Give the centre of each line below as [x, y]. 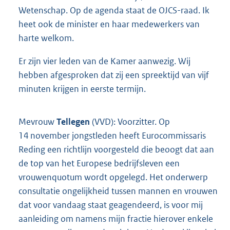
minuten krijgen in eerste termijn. [82, 89]
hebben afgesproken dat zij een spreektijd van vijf [114, 75]
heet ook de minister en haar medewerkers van [109, 24]
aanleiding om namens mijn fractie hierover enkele [116, 219]
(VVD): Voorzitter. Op [131, 122]
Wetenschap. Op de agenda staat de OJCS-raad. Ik [114, 11]
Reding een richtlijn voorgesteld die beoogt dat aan [116, 150]
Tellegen [74, 122]
